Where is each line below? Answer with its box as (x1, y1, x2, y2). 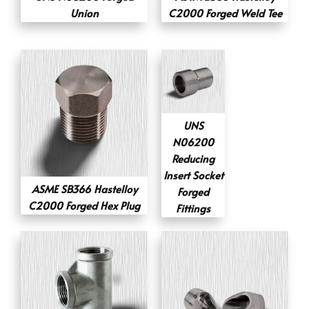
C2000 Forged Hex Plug (28, 197, 140, 212)
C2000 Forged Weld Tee (168, 5, 282, 20)
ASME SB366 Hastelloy (31, 181, 137, 196)
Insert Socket (163, 167, 223, 182)
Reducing (172, 150, 215, 166)
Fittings (176, 200, 210, 215)
